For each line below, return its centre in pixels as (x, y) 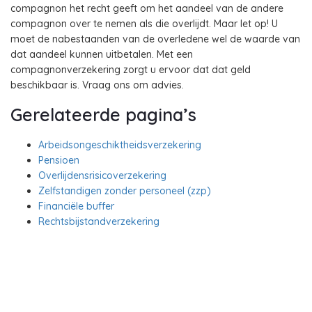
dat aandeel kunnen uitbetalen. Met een (102, 54)
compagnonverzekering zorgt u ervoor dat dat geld (131, 70)
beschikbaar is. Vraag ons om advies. (97, 85)
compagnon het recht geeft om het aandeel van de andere (147, 8)
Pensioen (59, 160)
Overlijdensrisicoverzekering (102, 175)
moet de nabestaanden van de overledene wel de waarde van (155, 39)
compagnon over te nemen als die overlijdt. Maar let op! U (144, 24)
